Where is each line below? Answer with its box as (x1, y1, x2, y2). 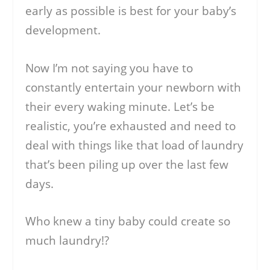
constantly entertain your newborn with (25, 79, 242, 95)
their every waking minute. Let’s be (25, 98, 215, 115)
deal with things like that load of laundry (25, 137, 244, 153)
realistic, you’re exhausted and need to (25, 118, 236, 134)
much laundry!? (25, 232, 110, 248)
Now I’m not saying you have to (25, 60, 193, 76)
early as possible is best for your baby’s (25, 3, 237, 19)
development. (25, 22, 101, 39)
